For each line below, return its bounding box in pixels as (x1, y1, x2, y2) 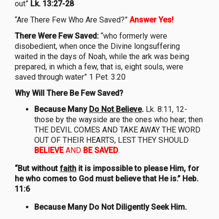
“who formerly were (99, 31, 167, 41)
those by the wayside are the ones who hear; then (34, 114, 203, 124)
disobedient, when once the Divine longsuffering (15, 41, 180, 51)
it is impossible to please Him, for (76, 163, 199, 173)
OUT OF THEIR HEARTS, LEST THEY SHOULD (34, 135, 189, 145)
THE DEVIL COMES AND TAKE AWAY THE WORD (34, 125, 200, 134)
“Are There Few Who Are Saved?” (15, 15, 130, 24)
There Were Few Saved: (15, 31, 99, 41)
